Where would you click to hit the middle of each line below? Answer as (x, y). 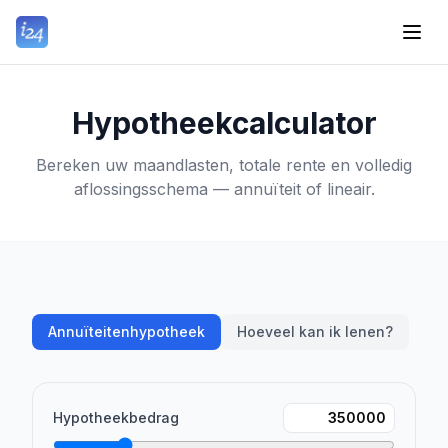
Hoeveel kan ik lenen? (315, 331)
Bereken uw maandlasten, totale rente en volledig (224, 165)
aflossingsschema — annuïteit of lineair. (224, 189)
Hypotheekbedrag (116, 417)
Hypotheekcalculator (224, 123)
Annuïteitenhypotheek (126, 331)
